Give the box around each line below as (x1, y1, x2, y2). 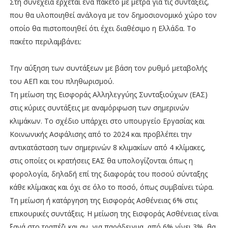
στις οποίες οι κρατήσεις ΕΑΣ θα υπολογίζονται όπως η (9, 155, 193, 165)
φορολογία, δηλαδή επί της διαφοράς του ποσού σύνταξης (9, 168, 208, 179)
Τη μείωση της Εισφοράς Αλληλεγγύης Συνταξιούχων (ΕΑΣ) (9, 89, 208, 99)
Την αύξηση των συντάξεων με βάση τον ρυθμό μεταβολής (9, 63, 207, 73)
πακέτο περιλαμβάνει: (9, 36, 83, 46)
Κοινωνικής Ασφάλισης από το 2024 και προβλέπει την (9, 129, 192, 139)
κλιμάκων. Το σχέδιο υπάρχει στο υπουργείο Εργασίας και (9, 116, 205, 126)
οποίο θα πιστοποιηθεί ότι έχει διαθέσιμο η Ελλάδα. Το (9, 23, 196, 33)
